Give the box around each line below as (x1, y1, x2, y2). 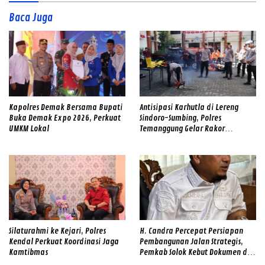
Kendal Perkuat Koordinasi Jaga (9, 237, 119, 247)
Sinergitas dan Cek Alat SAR (140, 134, 229, 145)
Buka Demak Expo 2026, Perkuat (9, 113, 121, 124)
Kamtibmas (9, 247, 48, 258)
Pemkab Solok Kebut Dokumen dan (140, 247, 256, 258)
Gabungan (140, 145, 174, 156)
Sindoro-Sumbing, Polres (140, 113, 221, 124)
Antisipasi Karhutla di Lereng (140, 102, 238, 113)
